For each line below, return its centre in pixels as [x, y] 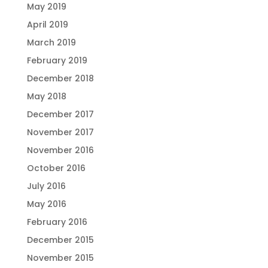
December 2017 [60, 114]
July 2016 [46, 186]
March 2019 [51, 42]
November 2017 [60, 132]
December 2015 [60, 240]
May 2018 [46, 96]
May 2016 [46, 204]
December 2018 [60, 78]
